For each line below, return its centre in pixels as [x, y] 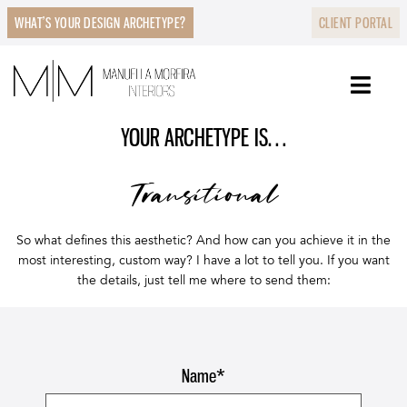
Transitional [203, 195]
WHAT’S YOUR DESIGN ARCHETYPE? [100, 23]
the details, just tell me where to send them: [203, 280]
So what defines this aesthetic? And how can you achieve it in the [203, 240]
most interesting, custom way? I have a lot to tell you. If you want [203, 260]
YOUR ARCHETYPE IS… [203, 138]
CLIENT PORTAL [355, 23]
